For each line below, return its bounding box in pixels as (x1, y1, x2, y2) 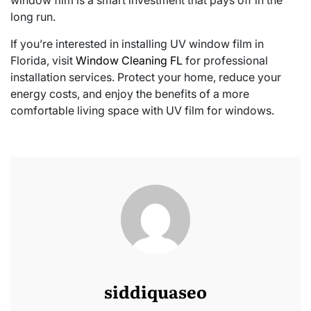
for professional (183, 53, 268, 67)
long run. (10, 9, 56, 24)
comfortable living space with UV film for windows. (10, 103, 274, 117)
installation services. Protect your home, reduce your (10, 69, 281, 84)
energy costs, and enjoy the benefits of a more (10, 86, 249, 101)
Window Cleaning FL (76, 53, 183, 67)
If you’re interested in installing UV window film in (10, 36, 264, 51)
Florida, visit (10, 53, 76, 67)
